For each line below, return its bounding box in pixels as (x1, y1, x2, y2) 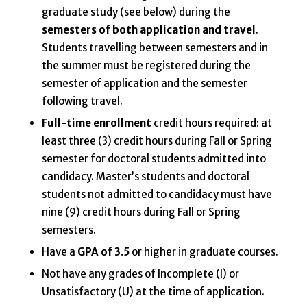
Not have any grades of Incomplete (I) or (41, 267, 239, 281)
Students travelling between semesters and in (41, 41, 268, 55)
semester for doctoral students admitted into (41, 152, 266, 166)
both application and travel (112, 23, 256, 37)
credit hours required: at (151, 116, 272, 130)
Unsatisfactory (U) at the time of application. (41, 285, 265, 299)
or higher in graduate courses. (129, 245, 278, 259)
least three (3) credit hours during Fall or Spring (41, 134, 272, 148)
